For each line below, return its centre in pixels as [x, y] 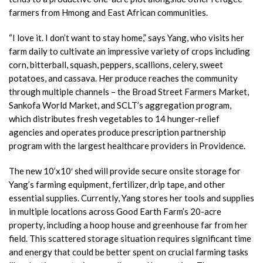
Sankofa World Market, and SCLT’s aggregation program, [120, 105]
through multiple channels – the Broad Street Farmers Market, [129, 92]
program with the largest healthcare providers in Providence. [127, 146]
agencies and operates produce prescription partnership [117, 132]
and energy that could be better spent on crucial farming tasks [129, 252]
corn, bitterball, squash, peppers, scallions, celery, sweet [116, 65]
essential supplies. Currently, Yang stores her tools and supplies [131, 198]
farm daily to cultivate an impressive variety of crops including [129, 51]
